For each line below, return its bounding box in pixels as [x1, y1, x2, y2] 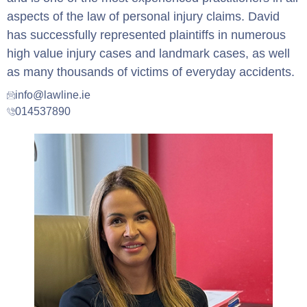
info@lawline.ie [15, 89, 90, 101]
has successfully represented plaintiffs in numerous [7, 28, 286, 42]
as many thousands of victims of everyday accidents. [7, 65, 295, 79]
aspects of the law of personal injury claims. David [7, 10, 280, 24]
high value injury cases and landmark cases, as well [7, 47, 290, 61]
